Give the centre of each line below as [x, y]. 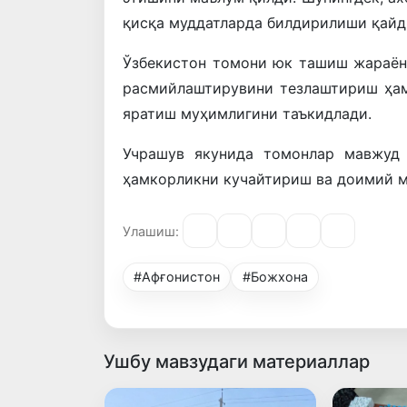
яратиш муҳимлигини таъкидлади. [247, 114]
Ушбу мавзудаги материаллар [237, 362]
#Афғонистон [177, 277]
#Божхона [275, 277]
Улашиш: [151, 231]
